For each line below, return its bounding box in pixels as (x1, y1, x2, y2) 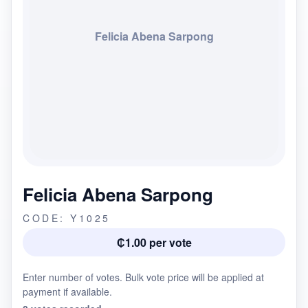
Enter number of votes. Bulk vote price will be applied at (23, 270, 264, 284)
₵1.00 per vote (116, 234, 192, 250)
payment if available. (23, 285, 112, 298)
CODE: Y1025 (23, 211, 111, 225)
